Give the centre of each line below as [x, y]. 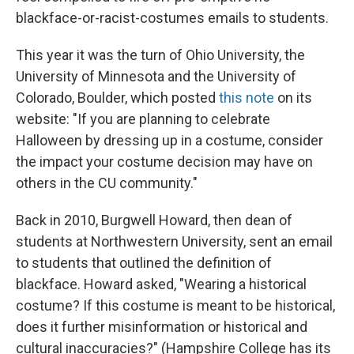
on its [293, 98]
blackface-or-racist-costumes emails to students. [172, 18]
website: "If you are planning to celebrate [143, 119]
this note [247, 98]
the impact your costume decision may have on [164, 162]
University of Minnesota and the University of [156, 76]
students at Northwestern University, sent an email [174, 241]
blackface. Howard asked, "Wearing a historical [161, 284]
